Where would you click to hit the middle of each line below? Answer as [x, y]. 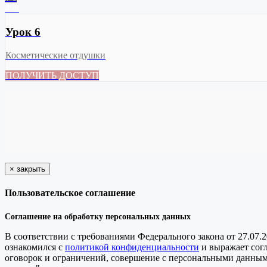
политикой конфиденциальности [132, 247]
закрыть [31, 169]
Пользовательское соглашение [70, 193]
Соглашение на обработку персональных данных [98, 217]
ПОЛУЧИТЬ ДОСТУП [52, 75]
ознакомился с [35, 247]
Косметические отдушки [55, 55]
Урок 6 [23, 32]
